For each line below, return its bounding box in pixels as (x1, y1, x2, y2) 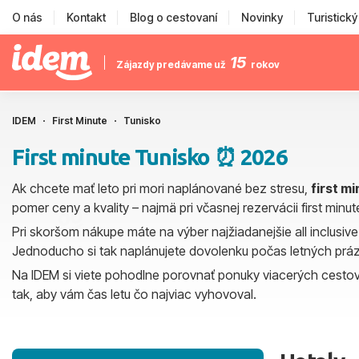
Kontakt (67, 10, 106, 24)
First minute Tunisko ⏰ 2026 (12, 144, 288, 169)
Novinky (241, 10, 283, 24)
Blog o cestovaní (130, 10, 217, 24)
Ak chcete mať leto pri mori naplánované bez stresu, (12, 180, 311, 196)
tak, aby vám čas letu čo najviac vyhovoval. (12, 286, 256, 302)
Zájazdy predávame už (116, 58, 227, 71)
